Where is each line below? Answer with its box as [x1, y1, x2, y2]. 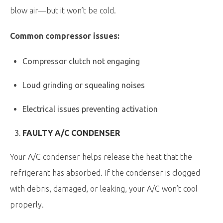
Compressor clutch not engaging [22, 57, 140, 66]
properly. [10, 200, 44, 209]
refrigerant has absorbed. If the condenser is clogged [10, 168, 200, 177]
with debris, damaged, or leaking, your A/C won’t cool [10, 184, 198, 193]
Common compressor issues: [10, 31, 119, 40]
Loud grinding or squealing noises [22, 81, 145, 90]
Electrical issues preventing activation [22, 105, 158, 113]
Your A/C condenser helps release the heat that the [10, 152, 192, 161]
